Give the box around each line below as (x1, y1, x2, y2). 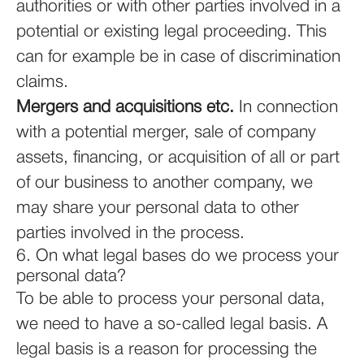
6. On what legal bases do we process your (16, 249, 339, 264)
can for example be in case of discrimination (16, 50, 340, 65)
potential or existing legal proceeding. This (16, 24, 327, 40)
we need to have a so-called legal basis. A (16, 317, 327, 332)
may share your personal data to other (16, 201, 299, 216)
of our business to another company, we (16, 175, 313, 191)
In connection (234, 100, 338, 115)
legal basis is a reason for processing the (16, 342, 317, 357)
